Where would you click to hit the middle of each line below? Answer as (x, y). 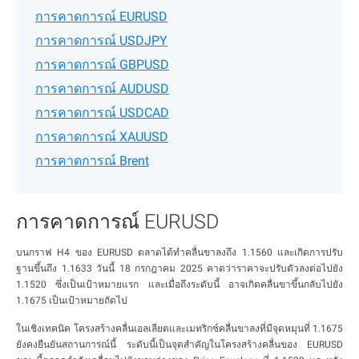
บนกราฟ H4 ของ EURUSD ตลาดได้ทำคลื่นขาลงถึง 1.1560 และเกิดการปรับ (179, 252)
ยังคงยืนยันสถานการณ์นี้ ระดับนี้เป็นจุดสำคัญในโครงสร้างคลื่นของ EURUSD (179, 345)
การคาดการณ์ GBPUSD (102, 65)
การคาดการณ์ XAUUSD (102, 137)
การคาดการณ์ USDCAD (102, 113)
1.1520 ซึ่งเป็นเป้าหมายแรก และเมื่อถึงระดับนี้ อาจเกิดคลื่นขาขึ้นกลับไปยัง (179, 284)
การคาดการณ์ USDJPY (101, 40)
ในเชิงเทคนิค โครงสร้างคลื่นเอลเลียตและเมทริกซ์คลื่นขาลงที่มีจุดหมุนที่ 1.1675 (179, 329)
